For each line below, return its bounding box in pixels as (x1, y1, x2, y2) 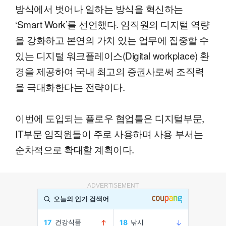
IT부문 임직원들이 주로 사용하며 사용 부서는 (15, 127, 203, 141)
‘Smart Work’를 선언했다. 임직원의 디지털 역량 (15, 17, 210, 31)
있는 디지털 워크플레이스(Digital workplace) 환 (15, 48, 209, 63)
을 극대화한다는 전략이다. (15, 80, 125, 94)
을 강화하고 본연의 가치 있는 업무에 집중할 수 (15, 33, 209, 47)
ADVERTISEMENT (87, 182, 139, 190)
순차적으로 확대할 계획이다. (15, 142, 134, 156)
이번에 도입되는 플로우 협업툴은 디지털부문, (15, 111, 204, 125)
